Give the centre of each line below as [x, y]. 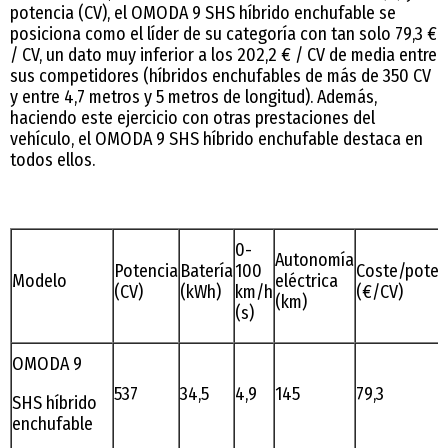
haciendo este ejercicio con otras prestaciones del [192, 117]
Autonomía [314, 259]
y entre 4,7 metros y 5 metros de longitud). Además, [193, 96]
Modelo [39, 280]
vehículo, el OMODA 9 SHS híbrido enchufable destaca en [216, 138]
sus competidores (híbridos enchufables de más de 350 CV [220, 75]
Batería [206, 270]
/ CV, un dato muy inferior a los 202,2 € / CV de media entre [223, 54]
